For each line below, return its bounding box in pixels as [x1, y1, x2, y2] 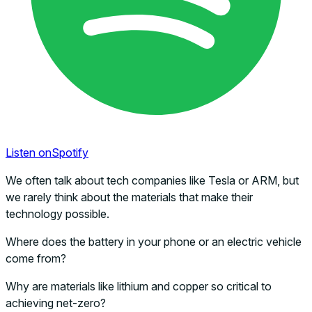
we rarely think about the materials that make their [6, 189, 253, 204]
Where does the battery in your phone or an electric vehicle [6, 234, 302, 249]
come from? [6, 251, 66, 265]
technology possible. [6, 206, 109, 221]
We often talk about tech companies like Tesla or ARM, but [6, 173, 299, 187]
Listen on [6, 145, 52, 159]
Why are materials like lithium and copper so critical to [6, 279, 272, 293]
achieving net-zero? [6, 295, 106, 310]
